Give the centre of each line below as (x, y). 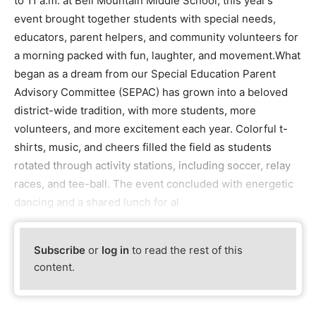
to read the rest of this (186, 250)
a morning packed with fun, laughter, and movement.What (157, 56)
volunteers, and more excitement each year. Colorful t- (151, 129)
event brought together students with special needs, (145, 19)
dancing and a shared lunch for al (97, 202)
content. (55, 267)
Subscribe (60, 250)
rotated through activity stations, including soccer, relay (152, 166)
